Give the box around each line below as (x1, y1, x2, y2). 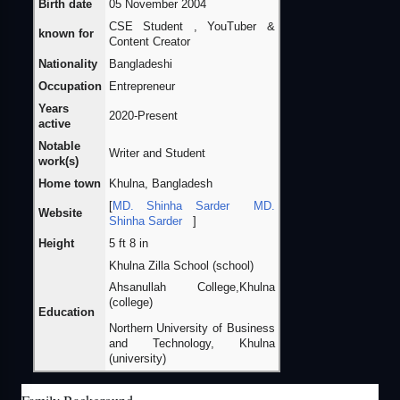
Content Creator (108, 36, 190, 49)
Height (37, 237, 74, 251)
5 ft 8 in (108, 237, 148, 251)
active (37, 118, 71, 131)
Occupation (37, 80, 102, 94)
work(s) (37, 155, 79, 169)
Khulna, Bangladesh (108, 178, 212, 191)
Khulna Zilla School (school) (108, 260, 254, 273)
